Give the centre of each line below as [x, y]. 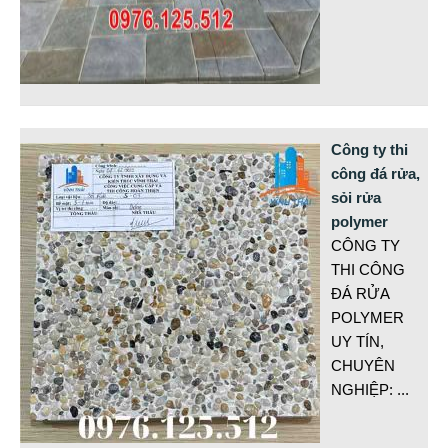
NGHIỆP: [364, 390]
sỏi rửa [356, 198]
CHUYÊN [363, 366]
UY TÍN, [358, 342]
